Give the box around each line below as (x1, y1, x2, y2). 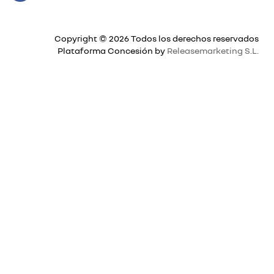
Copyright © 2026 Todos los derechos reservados (54, 33, 259, 44)
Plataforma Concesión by (57, 45, 167, 56)
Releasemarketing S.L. (167, 45, 259, 56)
